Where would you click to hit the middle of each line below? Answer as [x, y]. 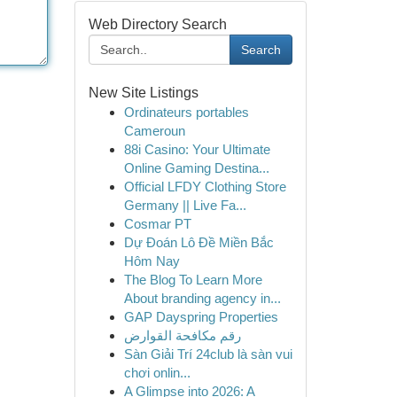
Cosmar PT [157, 224]
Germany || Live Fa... [185, 205]
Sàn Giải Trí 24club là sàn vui [208, 354]
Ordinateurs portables [186, 112]
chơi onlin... [157, 373]
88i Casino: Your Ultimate [197, 149]
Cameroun [154, 131]
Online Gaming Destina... [196, 168]
